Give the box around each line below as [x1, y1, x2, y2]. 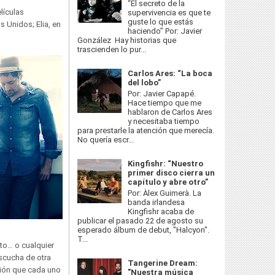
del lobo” [128, 78, 161, 88]
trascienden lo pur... [77, 45, 146, 55]
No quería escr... [77, 134, 134, 144]
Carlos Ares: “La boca [128, 69, 213, 79]
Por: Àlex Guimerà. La [128, 188, 202, 198]
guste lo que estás [128, 17, 194, 27]
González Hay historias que [77, 36, 176, 45]
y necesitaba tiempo [128, 116, 200, 126]
